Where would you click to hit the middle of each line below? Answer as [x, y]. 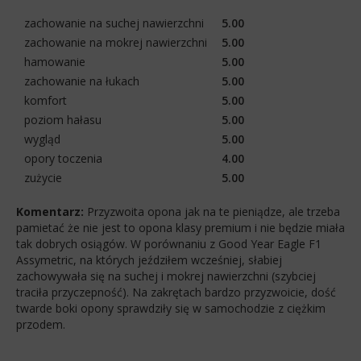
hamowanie [55, 61]
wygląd [42, 139]
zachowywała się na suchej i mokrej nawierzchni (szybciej [166, 276]
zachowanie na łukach [82, 81]
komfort [46, 100]
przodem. [41, 324]
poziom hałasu [63, 119]
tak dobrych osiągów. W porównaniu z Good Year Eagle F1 [169, 243]
